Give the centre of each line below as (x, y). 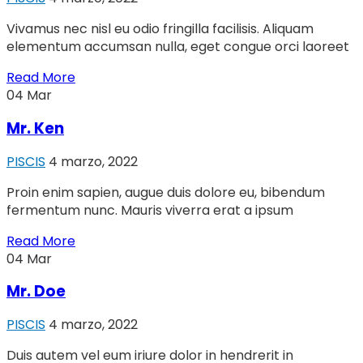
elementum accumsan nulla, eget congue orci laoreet (178, 47)
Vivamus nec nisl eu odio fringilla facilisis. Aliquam (160, 29)
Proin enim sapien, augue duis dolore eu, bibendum (166, 192)
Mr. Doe (36, 292)
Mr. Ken (35, 128)
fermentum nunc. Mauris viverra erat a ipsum (150, 210)
